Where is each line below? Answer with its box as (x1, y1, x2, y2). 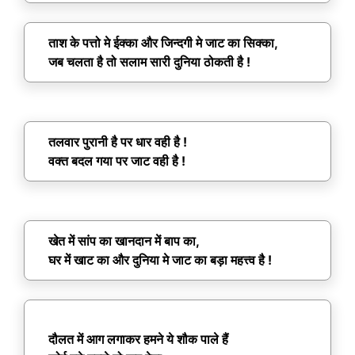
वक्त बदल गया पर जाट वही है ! (48, 153, 185, 170)
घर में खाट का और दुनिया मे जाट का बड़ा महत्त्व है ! (48, 252, 272, 269)
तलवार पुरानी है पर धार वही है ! (48, 134, 187, 151)
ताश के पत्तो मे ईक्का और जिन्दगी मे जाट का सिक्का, (48, 35, 278, 52)
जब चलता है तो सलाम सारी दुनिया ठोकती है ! (48, 54, 250, 71)
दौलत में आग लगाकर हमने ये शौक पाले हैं (48, 331, 228, 348)
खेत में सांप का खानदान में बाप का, (48, 233, 200, 250)
